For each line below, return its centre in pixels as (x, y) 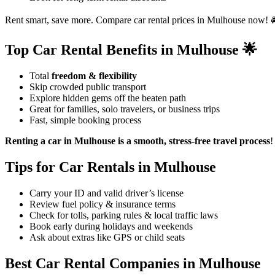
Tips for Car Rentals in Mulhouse (110, 167)
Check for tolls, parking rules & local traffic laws (124, 215)
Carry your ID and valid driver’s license (107, 193)
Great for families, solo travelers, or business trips (125, 109)
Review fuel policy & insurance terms (103, 204)
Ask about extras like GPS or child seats (107, 237)
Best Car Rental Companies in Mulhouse (133, 263)
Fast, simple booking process (85, 120)
